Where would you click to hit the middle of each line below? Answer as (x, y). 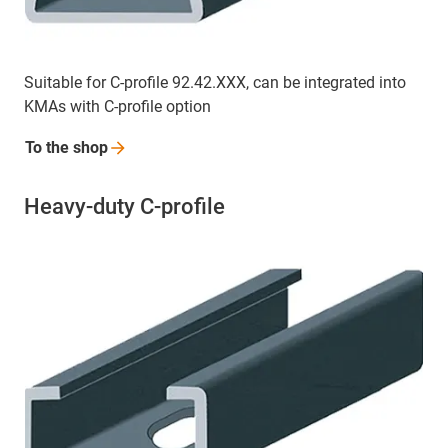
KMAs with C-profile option (117, 107)
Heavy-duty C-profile (124, 207)
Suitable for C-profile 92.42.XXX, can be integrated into (215, 83)
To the (49, 148)
